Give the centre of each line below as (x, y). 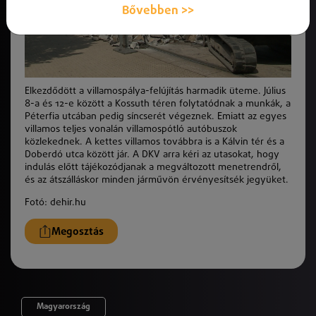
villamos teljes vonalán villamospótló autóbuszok (131, 129)
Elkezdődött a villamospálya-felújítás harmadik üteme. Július (155, 91)
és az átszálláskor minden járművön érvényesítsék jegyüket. (157, 180)
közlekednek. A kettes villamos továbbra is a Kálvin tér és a (154, 142)
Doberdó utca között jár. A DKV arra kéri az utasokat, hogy (152, 155)
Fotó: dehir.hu (55, 203)
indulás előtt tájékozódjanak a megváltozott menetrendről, (153, 168)
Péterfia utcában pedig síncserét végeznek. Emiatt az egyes (156, 117)
